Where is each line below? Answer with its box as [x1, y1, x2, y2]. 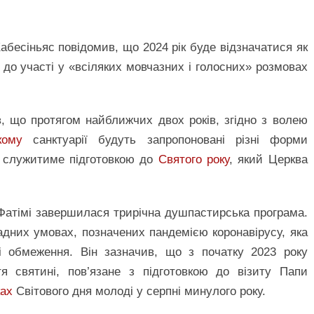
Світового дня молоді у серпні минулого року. [13, 285, 266, 299]
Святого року [158, 153, 229, 167]
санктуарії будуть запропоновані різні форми [22, 133, 308, 147]
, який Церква [228, 153, 308, 167]
